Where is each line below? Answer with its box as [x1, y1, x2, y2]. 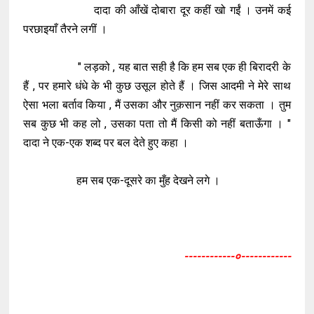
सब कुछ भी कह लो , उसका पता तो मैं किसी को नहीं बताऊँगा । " [23, 117, 291, 130]
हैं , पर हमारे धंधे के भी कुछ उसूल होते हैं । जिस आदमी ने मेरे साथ [23, 79, 291, 93]
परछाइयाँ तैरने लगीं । [23, 22, 111, 36]
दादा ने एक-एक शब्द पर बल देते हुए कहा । [23, 136, 192, 149]
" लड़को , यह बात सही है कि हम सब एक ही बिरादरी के [23, 60, 291, 74]
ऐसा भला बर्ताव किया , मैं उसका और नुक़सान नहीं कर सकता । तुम [23, 98, 291, 111]
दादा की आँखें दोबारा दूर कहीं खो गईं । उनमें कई [23, 4, 291, 17]
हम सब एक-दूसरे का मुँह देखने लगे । [23, 174, 224, 187]
